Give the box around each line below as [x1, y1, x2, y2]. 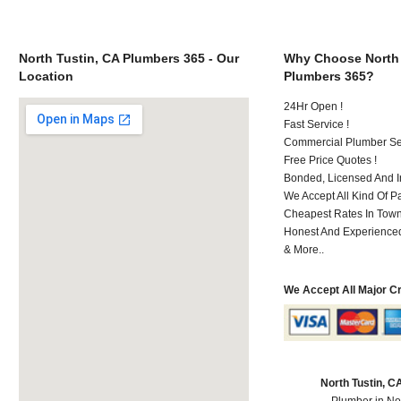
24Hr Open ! [284, 99, 344, 113]
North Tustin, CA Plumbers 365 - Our [18, 50, 239, 65]
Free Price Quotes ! [284, 153, 378, 166]
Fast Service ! [284, 117, 350, 131]
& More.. [284, 243, 325, 256]
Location [18, 68, 73, 83]
